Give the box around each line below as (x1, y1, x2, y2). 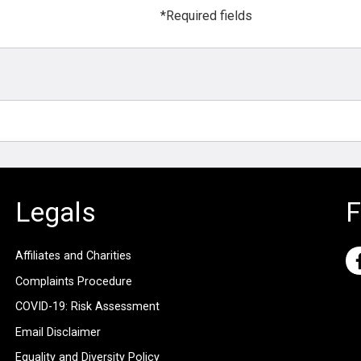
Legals (15, 196, 96, 228)
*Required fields (160, 8, 252, 24)
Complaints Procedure (15, 274, 132, 288)
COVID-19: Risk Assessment (15, 300, 160, 314)
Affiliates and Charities (15, 249, 131, 263)
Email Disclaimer (15, 325, 101, 339)
